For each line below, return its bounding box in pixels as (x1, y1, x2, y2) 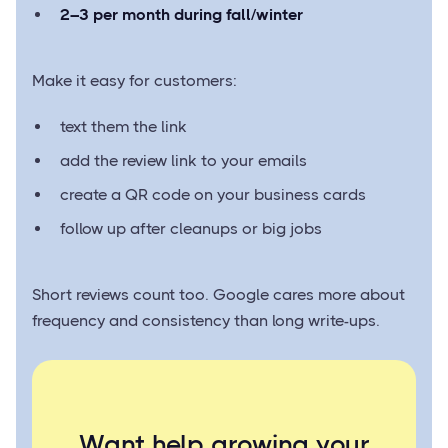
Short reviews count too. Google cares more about (32, 285, 405, 305)
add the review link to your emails (60, 151, 307, 171)
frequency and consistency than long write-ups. (32, 311, 380, 331)
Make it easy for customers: (32, 71, 237, 91)
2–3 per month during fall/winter (60, 5, 303, 25)
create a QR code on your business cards (60, 185, 366, 205)
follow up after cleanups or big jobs (60, 219, 322, 239)
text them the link (60, 117, 187, 137)
